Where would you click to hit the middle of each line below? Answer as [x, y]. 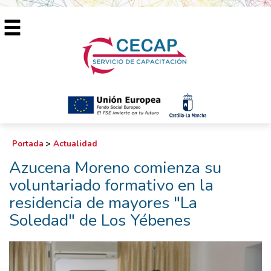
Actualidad [75, 144]
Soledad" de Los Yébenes [100, 220]
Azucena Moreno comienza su [115, 168]
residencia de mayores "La [103, 203]
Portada [28, 144]
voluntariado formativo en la [111, 185]
